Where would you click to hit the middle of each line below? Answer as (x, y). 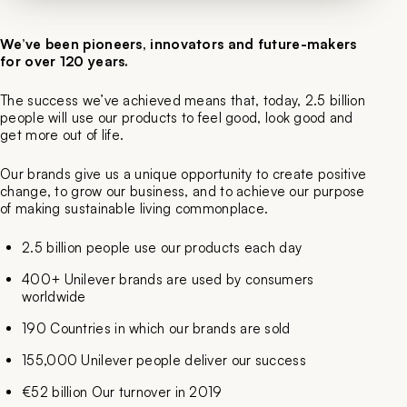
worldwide (54, 297)
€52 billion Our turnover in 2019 (122, 392)
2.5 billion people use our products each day (162, 248)
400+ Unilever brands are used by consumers (168, 280)
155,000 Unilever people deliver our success (164, 361)
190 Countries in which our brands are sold (156, 329)
